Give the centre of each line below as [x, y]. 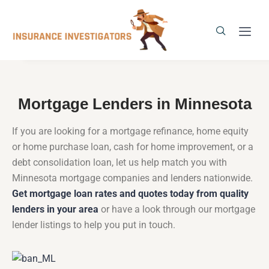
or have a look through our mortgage [177, 210]
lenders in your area [55, 210]
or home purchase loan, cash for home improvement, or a [133, 147]
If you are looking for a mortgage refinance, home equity [130, 131]
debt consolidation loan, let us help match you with [119, 163]
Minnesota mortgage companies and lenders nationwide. [132, 178]
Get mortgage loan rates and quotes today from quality [130, 194]
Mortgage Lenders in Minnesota [134, 104]
